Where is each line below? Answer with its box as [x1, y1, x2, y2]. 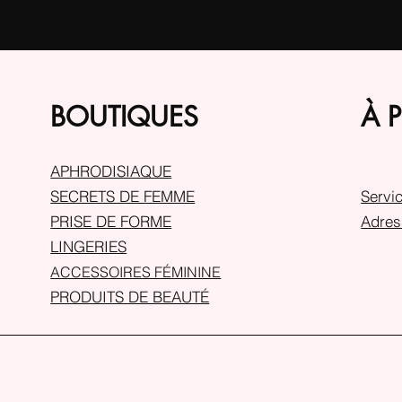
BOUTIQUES [50, 99, 199, 135]
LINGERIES [50, 237, 127, 256]
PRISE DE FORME [50, 212, 172, 231]
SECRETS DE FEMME [50, 187, 196, 205]
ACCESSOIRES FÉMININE [50, 263, 222, 281]
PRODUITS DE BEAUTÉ [50, 287, 210, 306]
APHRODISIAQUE [50, 162, 172, 180]
